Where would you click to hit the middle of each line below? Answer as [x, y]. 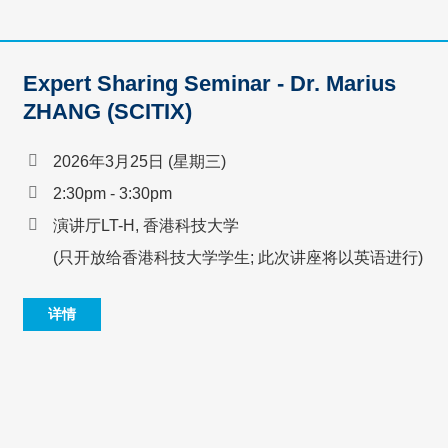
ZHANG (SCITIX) [108, 112]
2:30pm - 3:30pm [113, 192]
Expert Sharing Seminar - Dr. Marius [210, 84]
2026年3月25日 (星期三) [140, 160]
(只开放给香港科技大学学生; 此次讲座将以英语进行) [238, 256]
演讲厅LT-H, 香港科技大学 [146, 224]
